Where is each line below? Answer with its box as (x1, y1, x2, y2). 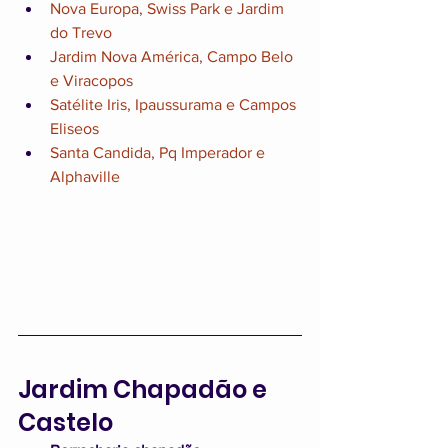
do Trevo (50, 24, 112, 42)
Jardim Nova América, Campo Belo (50, 48, 297, 66)
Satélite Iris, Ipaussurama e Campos (50, 96, 300, 114)
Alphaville (50, 168, 120, 186)
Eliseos (50, 120, 99, 138)
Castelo (18, 405, 113, 439)
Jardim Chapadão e (18, 372, 272, 406)
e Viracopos (50, 72, 133, 90)
